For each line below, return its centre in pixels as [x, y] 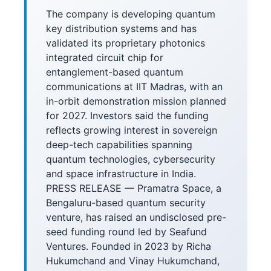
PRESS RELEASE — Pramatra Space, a [134, 188]
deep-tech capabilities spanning [119, 145]
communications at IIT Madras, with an [134, 87]
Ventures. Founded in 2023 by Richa [129, 246]
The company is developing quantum [131, 14]
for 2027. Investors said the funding [127, 116]
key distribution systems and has [121, 28]
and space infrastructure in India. [121, 174]
